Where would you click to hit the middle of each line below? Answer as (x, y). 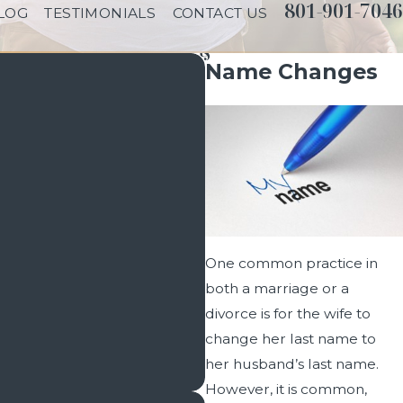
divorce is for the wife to (287, 313)
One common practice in (291, 263)
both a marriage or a (277, 288)
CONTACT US (220, 13)
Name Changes (291, 71)
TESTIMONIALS (100, 13)
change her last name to (290, 339)
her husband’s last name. (291, 364)
